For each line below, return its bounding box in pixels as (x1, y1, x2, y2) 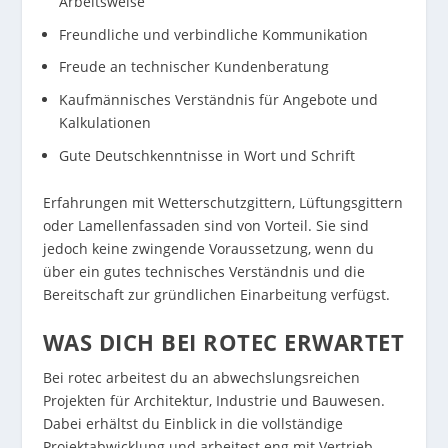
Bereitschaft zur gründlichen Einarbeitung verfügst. (42, 284, 390, 304)
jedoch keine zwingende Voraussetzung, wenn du (42, 238, 374, 258)
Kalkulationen (58, 113, 151, 133)
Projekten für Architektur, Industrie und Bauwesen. (42, 391, 385, 411)
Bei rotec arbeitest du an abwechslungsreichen (42, 368, 360, 388)
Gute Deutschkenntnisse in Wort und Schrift (58, 145, 355, 165)
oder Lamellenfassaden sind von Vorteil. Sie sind (42, 215, 369, 235)
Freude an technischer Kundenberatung (58, 57, 329, 77)
